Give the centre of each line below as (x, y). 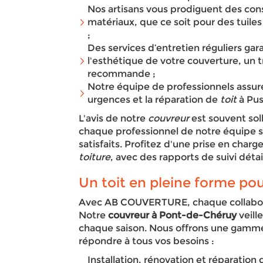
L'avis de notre (114, 118)
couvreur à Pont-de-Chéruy (173, 215)
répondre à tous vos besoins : (148, 241)
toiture (95, 157)
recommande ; (122, 74)
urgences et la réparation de (154, 100)
